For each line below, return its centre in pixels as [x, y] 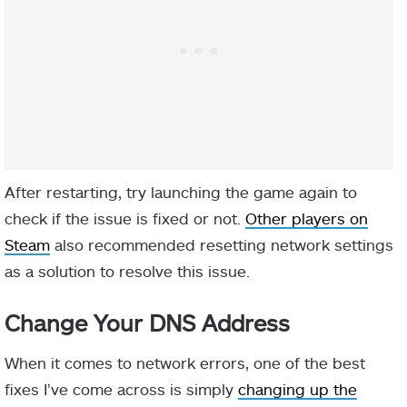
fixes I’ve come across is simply [121, 389]
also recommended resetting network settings [222, 244]
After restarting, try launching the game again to [181, 191]
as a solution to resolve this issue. [127, 270]
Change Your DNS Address [147, 322]
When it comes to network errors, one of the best [185, 363]
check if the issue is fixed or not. [125, 218]
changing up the [298, 389]
